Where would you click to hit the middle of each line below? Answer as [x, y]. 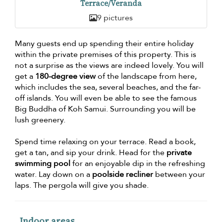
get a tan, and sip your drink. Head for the [91, 153]
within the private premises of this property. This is [106, 55]
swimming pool [43, 164]
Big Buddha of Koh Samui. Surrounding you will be [105, 109]
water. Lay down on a [54, 175]
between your [179, 175]
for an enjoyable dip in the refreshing [138, 164]
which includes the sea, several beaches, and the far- [108, 87]
